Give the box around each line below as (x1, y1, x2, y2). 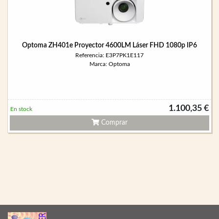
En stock (10, 106, 32, 112)
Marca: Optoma (89, 61, 130, 67)
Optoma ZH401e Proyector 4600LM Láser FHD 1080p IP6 (22, 42, 197, 49)
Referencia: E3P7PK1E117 (75, 52, 144, 58)
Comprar (99, 119, 128, 126)
